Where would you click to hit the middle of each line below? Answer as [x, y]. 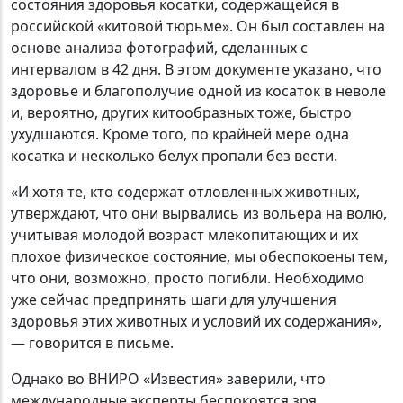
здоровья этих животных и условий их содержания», [196, 322]
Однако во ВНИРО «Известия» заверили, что [168, 379]
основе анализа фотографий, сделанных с [159, 48]
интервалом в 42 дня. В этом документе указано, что [196, 70]
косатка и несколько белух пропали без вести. [174, 156]
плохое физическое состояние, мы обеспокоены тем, [199, 257]
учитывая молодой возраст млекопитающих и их [184, 235]
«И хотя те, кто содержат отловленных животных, [185, 192]
